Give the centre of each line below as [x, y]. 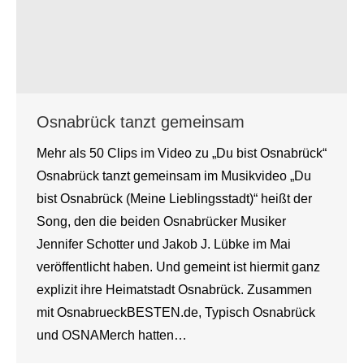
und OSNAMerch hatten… [112, 335]
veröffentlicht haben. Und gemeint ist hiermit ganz [178, 267]
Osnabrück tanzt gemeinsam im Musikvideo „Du [174, 176]
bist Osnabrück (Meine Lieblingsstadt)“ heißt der [174, 199]
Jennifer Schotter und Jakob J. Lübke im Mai [164, 244]
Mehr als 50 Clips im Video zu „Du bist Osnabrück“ [182, 153]
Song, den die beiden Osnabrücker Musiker [161, 221]
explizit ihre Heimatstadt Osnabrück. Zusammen [174, 290]
